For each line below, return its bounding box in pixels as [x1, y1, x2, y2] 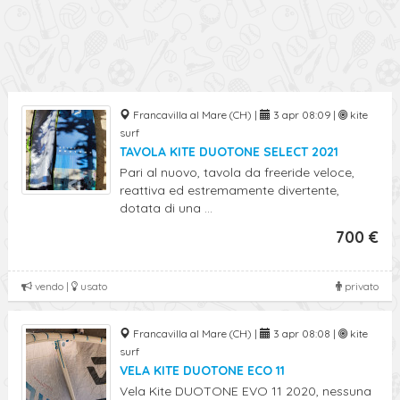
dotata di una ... [120, 200, 212, 216]
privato [342, 279, 379, 293]
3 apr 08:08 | [271, 327, 338, 340]
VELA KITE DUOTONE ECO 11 [120, 362, 285, 379]
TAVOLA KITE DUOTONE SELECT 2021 [120, 144, 338, 160]
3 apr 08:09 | [271, 108, 338, 121]
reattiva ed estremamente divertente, [120, 182, 339, 198]
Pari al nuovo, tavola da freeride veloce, [120, 164, 354, 180]
